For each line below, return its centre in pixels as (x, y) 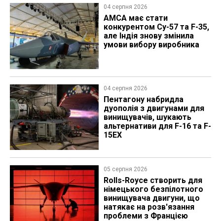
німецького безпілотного (153, 189)
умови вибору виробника (151, 45)
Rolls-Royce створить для (153, 181)
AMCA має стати (135, 18)
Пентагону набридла (143, 99)
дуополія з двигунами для (154, 108)
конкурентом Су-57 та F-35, (156, 27)
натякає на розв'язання (149, 207)
